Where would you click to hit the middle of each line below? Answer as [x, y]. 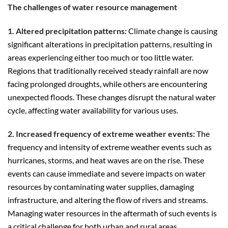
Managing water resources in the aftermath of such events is [112, 213]
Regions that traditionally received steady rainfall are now [108, 70]
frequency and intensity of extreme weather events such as [110, 147]
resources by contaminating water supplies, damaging [101, 187]
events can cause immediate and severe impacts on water [107, 174]
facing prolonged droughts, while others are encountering [107, 83]
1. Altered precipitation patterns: [67, 31]
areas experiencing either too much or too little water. [101, 57]
